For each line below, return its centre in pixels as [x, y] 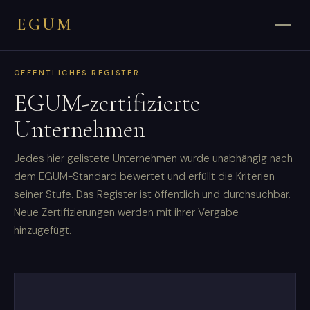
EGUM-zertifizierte [107, 103]
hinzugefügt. [43, 230]
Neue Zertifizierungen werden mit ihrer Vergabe [126, 212]
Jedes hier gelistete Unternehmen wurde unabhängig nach [153, 158]
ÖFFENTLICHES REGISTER [77, 73]
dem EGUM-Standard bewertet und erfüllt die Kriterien [144, 176]
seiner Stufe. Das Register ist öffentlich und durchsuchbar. [152, 194]
